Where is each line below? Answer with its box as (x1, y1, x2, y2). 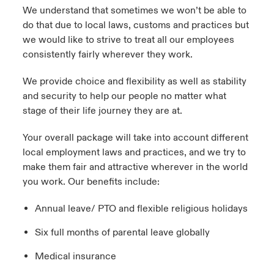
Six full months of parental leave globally (34, 226, 210, 239)
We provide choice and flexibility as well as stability (22, 75, 246, 87)
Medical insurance (34, 250, 116, 262)
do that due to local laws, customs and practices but (22, 19, 249, 31)
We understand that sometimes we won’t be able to (22, 4, 246, 17)
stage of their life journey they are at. (22, 105, 182, 117)
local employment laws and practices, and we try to (22, 146, 246, 158)
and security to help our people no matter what (22, 90, 226, 102)
